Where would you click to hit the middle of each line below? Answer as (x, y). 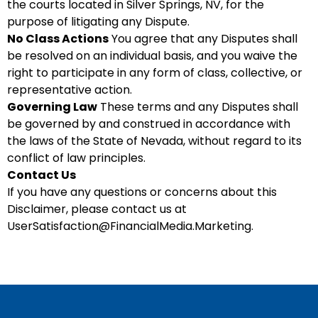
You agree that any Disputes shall (203, 39)
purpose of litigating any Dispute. (98, 22)
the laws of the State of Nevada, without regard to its (154, 141)
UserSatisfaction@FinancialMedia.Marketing (129, 226)
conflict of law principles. (76, 158)
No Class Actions (58, 39)
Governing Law (52, 107)
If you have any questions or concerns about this (142, 192)
